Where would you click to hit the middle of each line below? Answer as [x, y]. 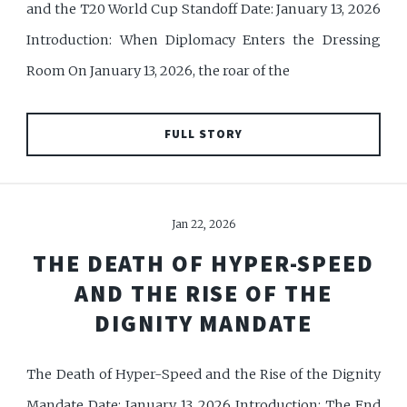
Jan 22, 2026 [203, 223]
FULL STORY [203, 134]
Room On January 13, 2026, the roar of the [159, 71]
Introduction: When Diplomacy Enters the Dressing [203, 40]
